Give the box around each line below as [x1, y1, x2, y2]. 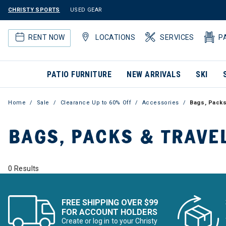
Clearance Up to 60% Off [60, 99, 132, 106]
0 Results [8, 164, 39, 173]
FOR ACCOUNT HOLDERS [62, 207, 157, 217]
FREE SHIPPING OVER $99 [62, 198, 158, 207]
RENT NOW [28, 33, 65, 41]
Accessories [142, 99, 179, 106]
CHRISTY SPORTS [8, 7, 60, 13]
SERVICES [160, 33, 194, 41]
